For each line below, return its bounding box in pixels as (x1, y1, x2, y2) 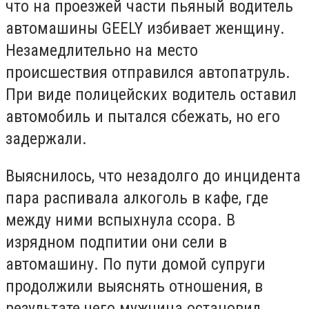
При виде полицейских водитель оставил (6, 85, 297, 104)
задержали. (6, 129, 87, 148)
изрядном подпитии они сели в (6, 232, 227, 252)
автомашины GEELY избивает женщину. (6, 19, 285, 38)
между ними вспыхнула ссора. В (6, 210, 235, 230)
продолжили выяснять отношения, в (6, 276, 263, 296)
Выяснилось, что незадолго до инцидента (6, 166, 301, 186)
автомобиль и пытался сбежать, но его (6, 107, 280, 126)
